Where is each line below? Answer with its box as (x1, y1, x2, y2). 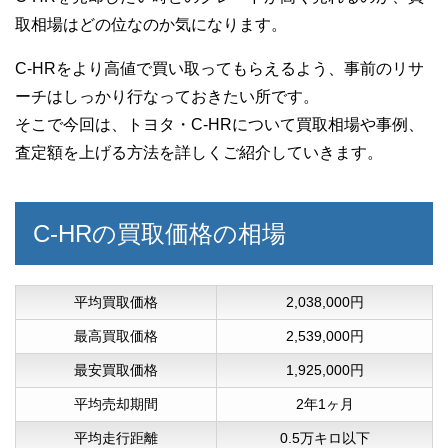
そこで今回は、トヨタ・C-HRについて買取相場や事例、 (15, 116, 424, 134)
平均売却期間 (74, 396, 158, 413)
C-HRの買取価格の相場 (33, 220, 286, 248)
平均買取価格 (74, 294, 158, 311)
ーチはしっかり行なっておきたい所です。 (15, 88, 319, 106)
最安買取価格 (74, 362, 158, 379)
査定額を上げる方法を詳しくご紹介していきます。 (15, 144, 383, 162)
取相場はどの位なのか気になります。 (15, 16, 287, 34)
